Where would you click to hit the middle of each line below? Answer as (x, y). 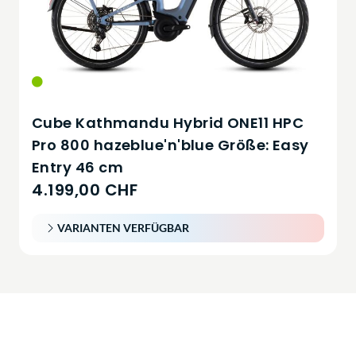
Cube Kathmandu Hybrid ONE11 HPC (168, 122)
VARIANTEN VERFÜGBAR (123, 227)
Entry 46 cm (77, 167)
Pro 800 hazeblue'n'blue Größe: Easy (170, 145)
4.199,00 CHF (85, 190)
